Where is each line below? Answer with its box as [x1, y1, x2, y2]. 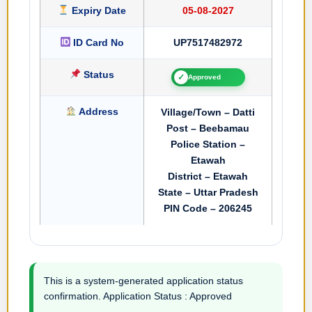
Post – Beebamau [166, 122, 249, 134]
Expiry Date [68, 4, 126, 16]
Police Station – [171, 138, 245, 150]
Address [76, 105, 118, 117]
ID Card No [70, 36, 125, 48]
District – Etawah [168, 170, 248, 182]
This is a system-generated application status [44, 274, 243, 286]
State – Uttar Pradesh [157, 186, 258, 198]
